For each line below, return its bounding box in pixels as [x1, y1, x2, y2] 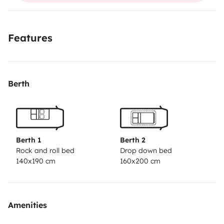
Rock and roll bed [16, 146, 74, 155]
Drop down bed [120, 146, 172, 155]
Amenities [8, 200, 47, 210]
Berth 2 [120, 135, 145, 145]
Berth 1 [16, 135, 41, 145]
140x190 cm [16, 156, 55, 166]
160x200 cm [120, 156, 160, 166]
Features [8, 31, 52, 44]
